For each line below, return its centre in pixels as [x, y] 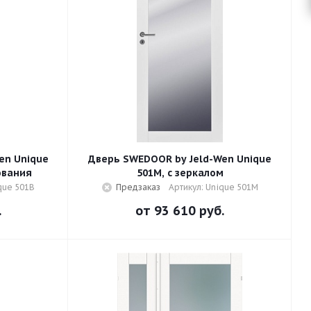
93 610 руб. [189, 211]
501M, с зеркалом [180, 173]
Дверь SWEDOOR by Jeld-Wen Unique [180, 159]
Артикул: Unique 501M [213, 187]
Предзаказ [138, 187]
